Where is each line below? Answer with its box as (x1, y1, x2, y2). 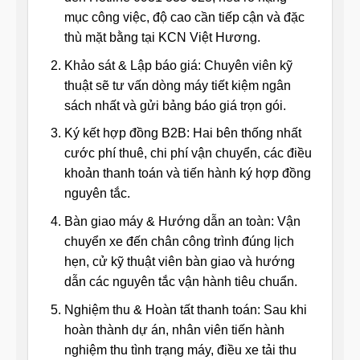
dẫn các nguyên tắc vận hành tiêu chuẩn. (63, 274, 297, 288)
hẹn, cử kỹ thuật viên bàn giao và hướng (63, 254, 295, 268)
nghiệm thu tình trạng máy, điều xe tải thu (63, 342, 297, 357)
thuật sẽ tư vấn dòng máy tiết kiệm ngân (63, 78, 291, 92)
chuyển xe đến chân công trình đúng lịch (63, 234, 294, 248)
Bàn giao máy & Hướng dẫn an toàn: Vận (63, 214, 301, 228)
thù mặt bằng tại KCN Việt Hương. (63, 31, 260, 45)
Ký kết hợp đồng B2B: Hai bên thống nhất (63, 126, 301, 141)
